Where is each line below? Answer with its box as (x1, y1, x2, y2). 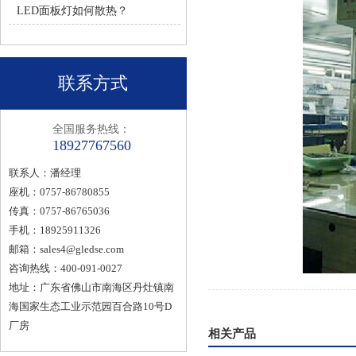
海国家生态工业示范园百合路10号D (9, 300, 172, 312)
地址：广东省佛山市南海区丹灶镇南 (9, 281, 174, 293)
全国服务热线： (52, 123, 130, 135)
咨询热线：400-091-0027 (9, 262, 122, 274)
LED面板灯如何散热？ (17, 5, 128, 17)
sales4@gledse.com (40, 243, 124, 255)
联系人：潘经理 (9, 167, 81, 179)
